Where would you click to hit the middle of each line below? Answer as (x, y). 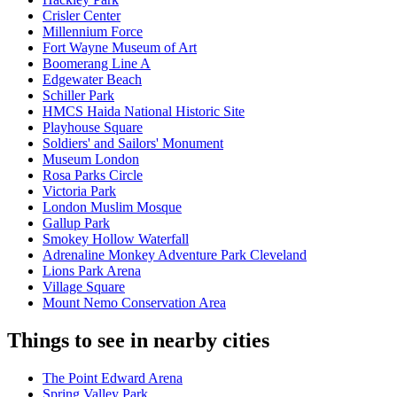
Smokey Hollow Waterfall (116, 239)
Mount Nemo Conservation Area (134, 303)
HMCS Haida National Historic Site (144, 112)
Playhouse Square (93, 128)
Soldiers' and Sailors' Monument (133, 144)
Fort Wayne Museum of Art (120, 48)
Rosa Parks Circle (93, 175)
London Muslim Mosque (112, 207)
